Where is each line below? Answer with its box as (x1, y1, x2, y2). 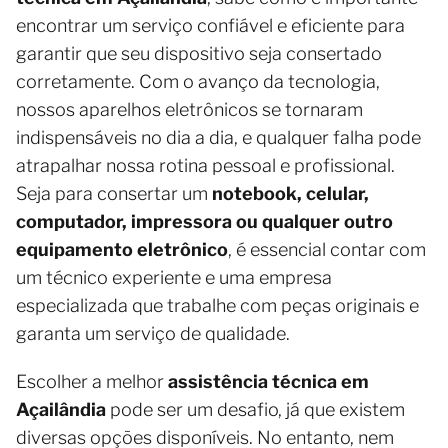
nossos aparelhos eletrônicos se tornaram (16, 99, 363, 121)
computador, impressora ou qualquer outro (16, 211, 393, 233)
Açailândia (16, 399, 106, 421)
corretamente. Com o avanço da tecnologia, (16, 71, 380, 93)
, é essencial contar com (228, 239, 426, 261)
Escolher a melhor (16, 371, 168, 393)
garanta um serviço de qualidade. (16, 323, 290, 345)
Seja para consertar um (16, 183, 212, 205)
